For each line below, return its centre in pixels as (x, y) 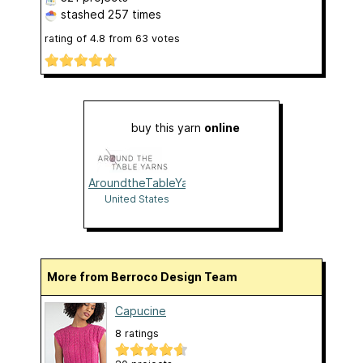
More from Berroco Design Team (147, 276)
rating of (67, 39)
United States (137, 199)
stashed (83, 15)
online (222, 127)
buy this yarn (168, 127)
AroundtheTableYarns (146, 182)
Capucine (141, 310)
